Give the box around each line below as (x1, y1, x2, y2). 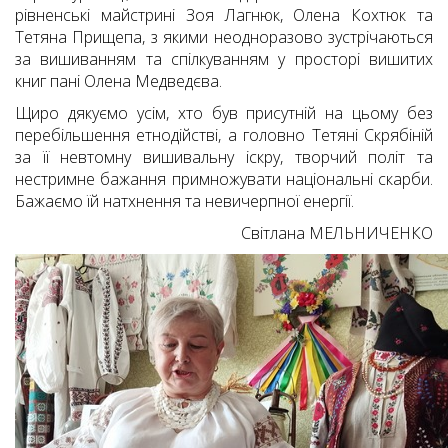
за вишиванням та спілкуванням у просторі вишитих (15, 48, 433, 71)
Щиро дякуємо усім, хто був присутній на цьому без (15, 102, 433, 125)
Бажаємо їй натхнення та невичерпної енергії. (15, 190, 354, 213)
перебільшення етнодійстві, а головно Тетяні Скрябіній (15, 124, 433, 147)
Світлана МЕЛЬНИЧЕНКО (241, 222, 433, 245)
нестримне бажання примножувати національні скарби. (15, 168, 433, 191)
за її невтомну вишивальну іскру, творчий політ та (15, 146, 433, 169)
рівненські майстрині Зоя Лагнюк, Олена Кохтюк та (15, 4, 433, 27)
